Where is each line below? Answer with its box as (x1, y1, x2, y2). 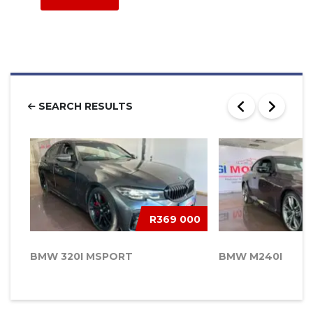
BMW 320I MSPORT (30, 250, 133, 263)
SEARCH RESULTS (36, 100, 133, 113)
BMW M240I (219, 250, 282, 263)
